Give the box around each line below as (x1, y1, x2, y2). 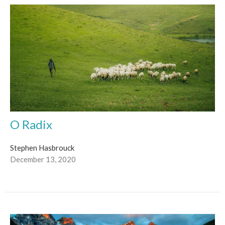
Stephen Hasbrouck (10, 143, 74, 152)
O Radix (10, 117, 52, 132)
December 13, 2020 (10, 154, 76, 164)
